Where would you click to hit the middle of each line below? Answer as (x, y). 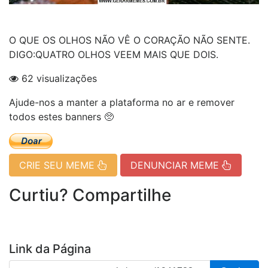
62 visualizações (58, 78)
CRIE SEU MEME (58, 165)
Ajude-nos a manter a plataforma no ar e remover (122, 102)
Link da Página (50, 249)
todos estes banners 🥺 (61, 116)
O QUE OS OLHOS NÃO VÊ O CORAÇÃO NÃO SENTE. (130, 40)
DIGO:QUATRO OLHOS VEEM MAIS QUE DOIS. (114, 54)
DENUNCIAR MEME (176, 165)
